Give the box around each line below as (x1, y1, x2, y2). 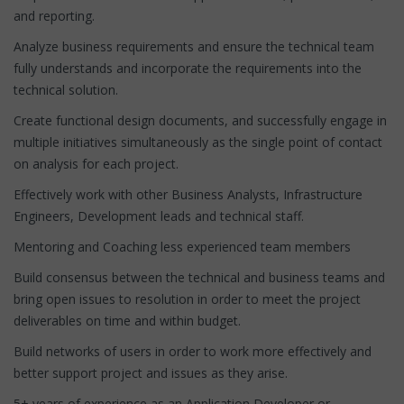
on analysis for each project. (14, 154, 179, 172)
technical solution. (14, 80, 118, 98)
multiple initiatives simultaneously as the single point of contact (14, 133, 382, 151)
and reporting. (14, 6, 95, 24)
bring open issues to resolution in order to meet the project (14, 289, 361, 308)
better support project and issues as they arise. (14, 363, 288, 381)
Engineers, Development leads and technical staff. (14, 207, 304, 225)
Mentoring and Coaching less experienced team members (14, 237, 351, 255)
